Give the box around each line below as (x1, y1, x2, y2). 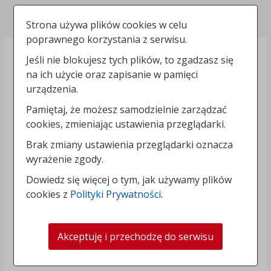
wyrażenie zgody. (26, 152, 104, 166)
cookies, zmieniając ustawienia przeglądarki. (26, 117, 226, 131)
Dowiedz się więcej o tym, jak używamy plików (26, 173, 232, 186)
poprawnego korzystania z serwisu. (26, 33, 188, 46)
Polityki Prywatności (70, 188, 162, 201)
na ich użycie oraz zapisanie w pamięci (26, 68, 198, 81)
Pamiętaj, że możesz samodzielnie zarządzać (26, 103, 227, 116)
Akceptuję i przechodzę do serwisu (57, 230, 214, 243)
